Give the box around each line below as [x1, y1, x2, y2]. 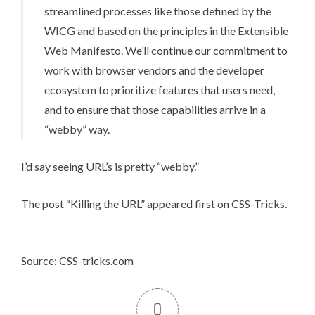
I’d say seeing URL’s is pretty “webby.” [21, 159, 199, 173]
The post [21, 196, 66, 210]
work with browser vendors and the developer [44, 63, 264, 77]
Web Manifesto [44, 43, 121, 57]
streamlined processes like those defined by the [44, 4, 271, 18]
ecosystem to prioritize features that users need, [44, 82, 275, 96]
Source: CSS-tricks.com [21, 253, 134, 267]
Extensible [238, 23, 288, 37]
